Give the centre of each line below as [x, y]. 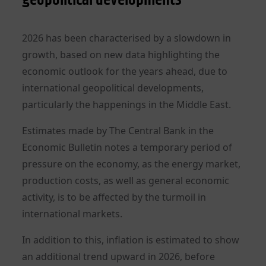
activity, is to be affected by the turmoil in [114, 197]
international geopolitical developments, [113, 88]
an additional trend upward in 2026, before [119, 256]
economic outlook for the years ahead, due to [125, 71]
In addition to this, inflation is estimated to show [131, 240]
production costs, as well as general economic [126, 180]
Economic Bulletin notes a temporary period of [127, 147]
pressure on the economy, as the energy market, [132, 164]
